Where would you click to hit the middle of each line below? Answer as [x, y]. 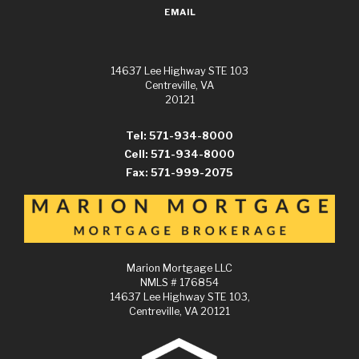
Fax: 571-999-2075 [179, 173]
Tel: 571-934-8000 [179, 136]
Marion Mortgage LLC [184, 268]
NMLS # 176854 [179, 283]
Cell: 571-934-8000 [179, 155]
